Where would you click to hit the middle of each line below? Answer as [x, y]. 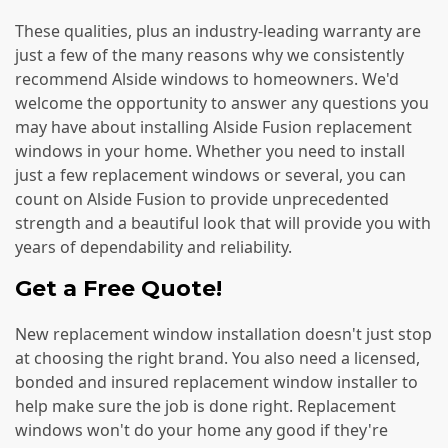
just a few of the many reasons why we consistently [209, 55]
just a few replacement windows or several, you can [210, 175]
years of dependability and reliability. [153, 247]
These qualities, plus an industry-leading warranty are [218, 31]
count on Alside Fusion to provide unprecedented [202, 199]
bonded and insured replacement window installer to [216, 381]
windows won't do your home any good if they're [201, 429]
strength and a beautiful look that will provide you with [223, 223]
